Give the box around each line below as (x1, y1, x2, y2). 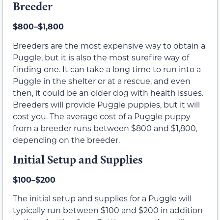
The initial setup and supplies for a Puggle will (13, 193, 192, 204)
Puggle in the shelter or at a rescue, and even (13, 75, 191, 86)
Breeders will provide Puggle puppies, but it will (13, 99, 200, 110)
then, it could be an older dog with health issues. (13, 87, 203, 98)
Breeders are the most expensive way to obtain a (13, 40, 205, 51)
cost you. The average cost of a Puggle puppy (13, 110, 191, 121)
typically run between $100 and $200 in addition (13, 205, 203, 216)
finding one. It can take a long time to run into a (13, 63, 201, 74)
